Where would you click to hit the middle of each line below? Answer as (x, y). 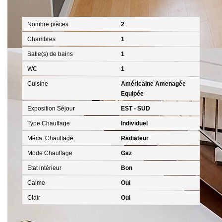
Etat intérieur (44, 168)
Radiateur (135, 138)
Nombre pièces (48, 24)
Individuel (134, 123)
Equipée (132, 93)
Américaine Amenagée (153, 83)
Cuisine (38, 83)
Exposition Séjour (51, 108)
